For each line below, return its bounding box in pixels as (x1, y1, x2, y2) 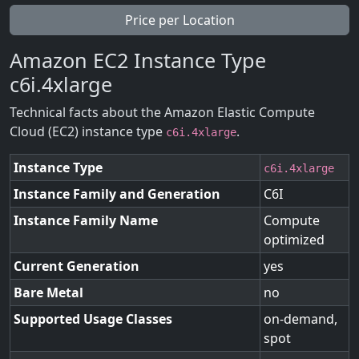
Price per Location (124, 11, 235, 29)
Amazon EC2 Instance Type (10, 46, 266, 74)
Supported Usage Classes (14, 310, 172, 328)
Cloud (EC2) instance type (10, 123, 166, 140)
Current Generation (14, 257, 139, 275)
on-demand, (264, 310, 337, 328)
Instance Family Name (14, 212, 158, 229)
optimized (264, 231, 325, 248)
